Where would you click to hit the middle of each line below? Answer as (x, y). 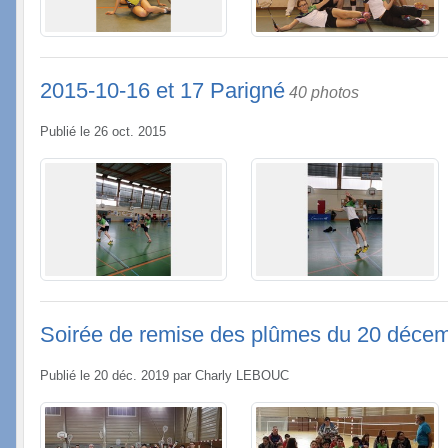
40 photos (324, 93)
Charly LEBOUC (242, 375)
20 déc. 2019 (131, 375)
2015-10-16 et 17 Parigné (162, 91)
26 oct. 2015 (130, 132)
